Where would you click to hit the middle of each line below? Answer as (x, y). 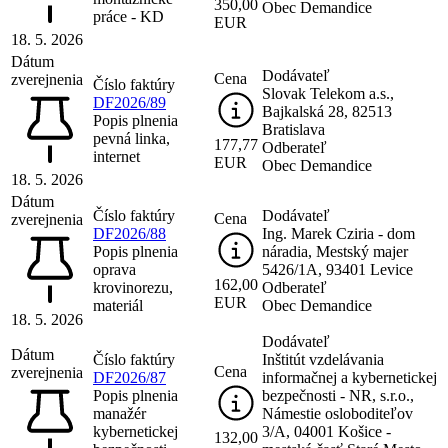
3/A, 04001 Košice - (326, 431)
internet (116, 156)
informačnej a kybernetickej (349, 377)
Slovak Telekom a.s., (328, 93)
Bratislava (293, 129)
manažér (119, 413)
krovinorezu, (133, 287)
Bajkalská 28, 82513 (327, 111)
